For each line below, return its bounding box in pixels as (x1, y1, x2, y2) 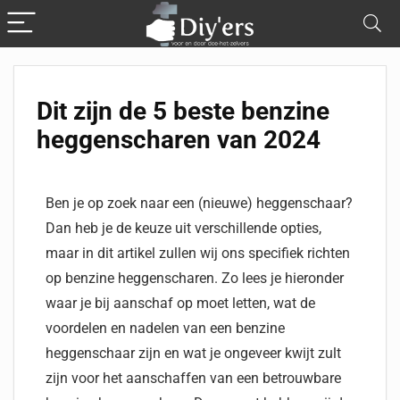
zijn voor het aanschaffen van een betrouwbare (46, 370, 341, 387)
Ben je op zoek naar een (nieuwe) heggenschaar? (46, 195, 353, 212)
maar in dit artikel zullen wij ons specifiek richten (46, 245, 350, 262)
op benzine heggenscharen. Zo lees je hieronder (46, 270, 344, 287)
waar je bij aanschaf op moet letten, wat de (46, 295, 315, 312)
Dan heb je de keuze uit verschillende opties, (46, 220, 321, 237)
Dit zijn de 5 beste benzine (37, 96, 329, 126)
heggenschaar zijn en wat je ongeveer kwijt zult (46, 345, 341, 362)
